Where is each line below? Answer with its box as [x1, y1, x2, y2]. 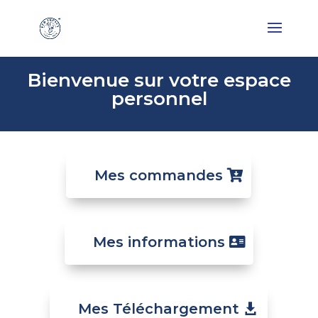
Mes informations [92, 233, 225, 251]
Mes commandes [94, 166, 224, 184]
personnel [111, 87, 207, 111]
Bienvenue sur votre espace [27, 69, 291, 92]
